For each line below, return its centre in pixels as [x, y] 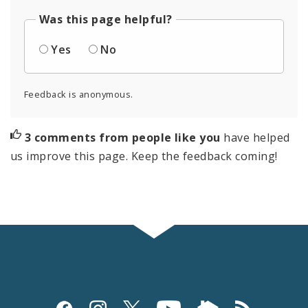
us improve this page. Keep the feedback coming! [144, 156]
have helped [257, 138]
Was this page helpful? [106, 20]
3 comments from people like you [124, 138]
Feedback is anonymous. [79, 95]
